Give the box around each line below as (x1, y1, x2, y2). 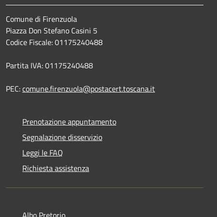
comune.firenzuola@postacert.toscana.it (22, 82, 155, 94)
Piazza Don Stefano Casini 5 (6, 24, 97, 36)
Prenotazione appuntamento (22, 115, 116, 127)
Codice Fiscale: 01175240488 (6, 36, 103, 48)
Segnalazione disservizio (22, 131, 102, 143)
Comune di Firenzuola (6, 13, 77, 25)
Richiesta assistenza (22, 162, 89, 174)
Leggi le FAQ (22, 146, 63, 158)
